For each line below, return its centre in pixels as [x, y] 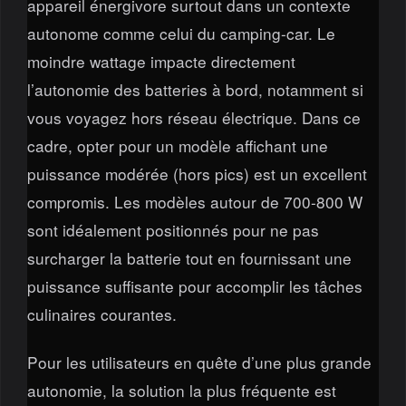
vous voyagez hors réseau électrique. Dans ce [193, 117]
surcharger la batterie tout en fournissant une [189, 257]
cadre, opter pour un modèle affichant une [177, 145]
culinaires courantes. [101, 314]
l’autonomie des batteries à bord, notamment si [195, 89]
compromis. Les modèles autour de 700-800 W [194, 201]
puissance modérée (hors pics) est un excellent [197, 173]
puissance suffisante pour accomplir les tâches [194, 285]
